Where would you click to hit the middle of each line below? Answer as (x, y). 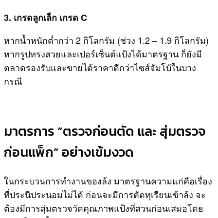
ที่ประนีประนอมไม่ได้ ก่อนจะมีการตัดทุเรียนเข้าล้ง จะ (105, 194)
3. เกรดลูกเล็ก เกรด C (45, 17)
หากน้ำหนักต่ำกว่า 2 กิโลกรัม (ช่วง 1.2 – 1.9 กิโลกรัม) (106, 40)
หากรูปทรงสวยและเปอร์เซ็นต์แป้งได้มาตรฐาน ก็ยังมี (103, 53)
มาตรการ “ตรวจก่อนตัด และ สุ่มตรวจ (105, 131)
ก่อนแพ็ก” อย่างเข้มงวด (70, 152)
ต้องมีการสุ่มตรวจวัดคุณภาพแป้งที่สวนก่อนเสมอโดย (104, 208)
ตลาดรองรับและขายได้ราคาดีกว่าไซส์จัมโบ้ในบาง (100, 67)
